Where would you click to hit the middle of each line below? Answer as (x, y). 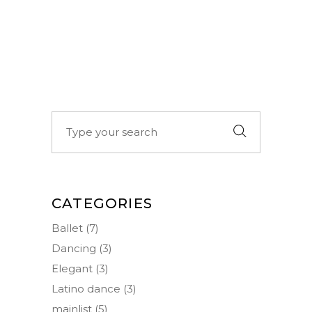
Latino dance (86, 288)
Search (69, 118)
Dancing (74, 248)
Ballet (67, 228)
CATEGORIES (102, 203)
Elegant (72, 268)
